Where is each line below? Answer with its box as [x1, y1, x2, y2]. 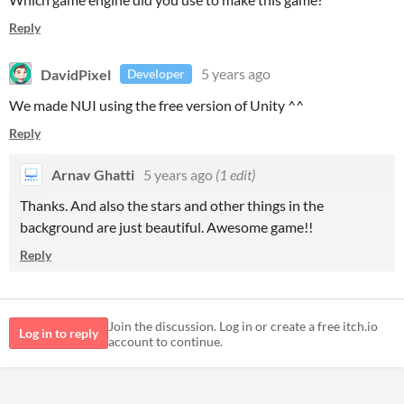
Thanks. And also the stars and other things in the [20, 197, 324, 214]
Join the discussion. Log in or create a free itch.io [108, 317, 378, 334]
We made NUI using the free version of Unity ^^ [9, 96, 304, 114]
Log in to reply [19, 326, 98, 341]
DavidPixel [41, 65, 111, 82]
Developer [127, 66, 185, 81]
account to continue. [108, 333, 223, 349]
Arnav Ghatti [51, 166, 134, 183]
